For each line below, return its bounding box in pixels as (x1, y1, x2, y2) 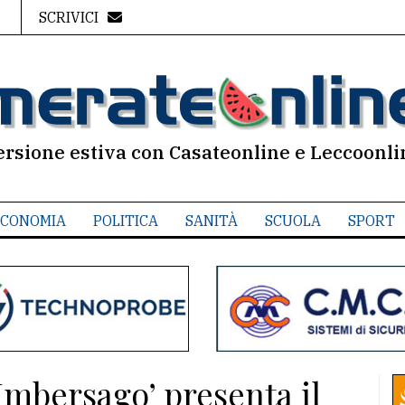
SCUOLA (264, 212, 321, 230)
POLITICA (92, 212, 158, 230)
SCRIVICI (38, 8, 99, 26)
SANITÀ (184, 212, 238, 230)
